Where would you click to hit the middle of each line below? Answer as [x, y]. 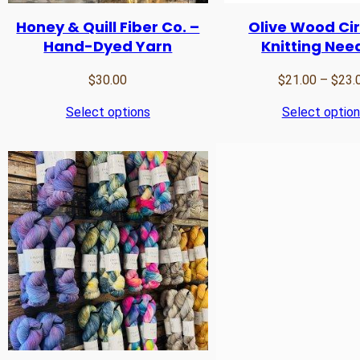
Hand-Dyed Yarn [108, 46]
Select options [108, 112]
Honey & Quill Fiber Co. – [108, 27]
